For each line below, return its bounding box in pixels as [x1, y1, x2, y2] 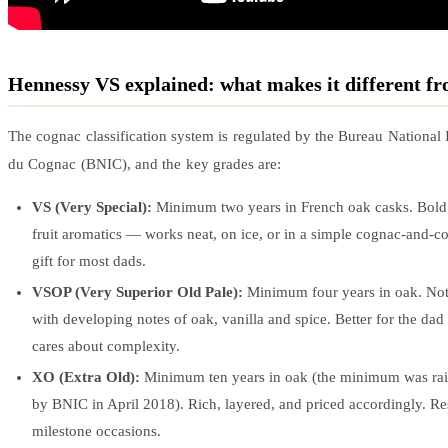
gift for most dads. [32, 252, 146, 269]
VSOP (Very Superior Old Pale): [32, 283, 243, 300]
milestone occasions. [32, 422, 161, 439]
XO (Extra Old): [32, 368, 140, 385]
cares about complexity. [32, 337, 180, 354]
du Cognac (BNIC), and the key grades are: [8, 155, 282, 172]
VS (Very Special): [32, 198, 152, 215]
